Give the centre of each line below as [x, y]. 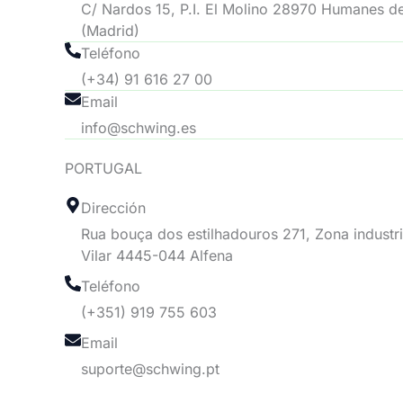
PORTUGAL [103, 168]
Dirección [113, 207]
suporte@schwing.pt [150, 368]
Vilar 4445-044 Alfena [157, 255]
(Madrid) [110, 30]
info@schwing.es [139, 127]
